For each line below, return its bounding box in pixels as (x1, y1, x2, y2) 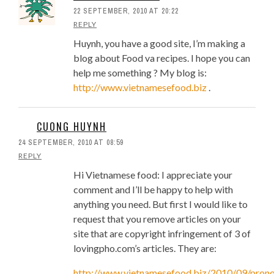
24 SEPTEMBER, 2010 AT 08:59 (18, 138, 124, 148)
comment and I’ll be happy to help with (73, 183, 233, 196)
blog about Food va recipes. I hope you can (73, 52, 250, 64)
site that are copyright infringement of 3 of (73, 228, 251, 240)
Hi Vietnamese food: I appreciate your (73, 169, 232, 181)
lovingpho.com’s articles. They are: (73, 242, 217, 254)
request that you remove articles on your (73, 213, 241, 225)
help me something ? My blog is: (73, 67, 207, 79)
